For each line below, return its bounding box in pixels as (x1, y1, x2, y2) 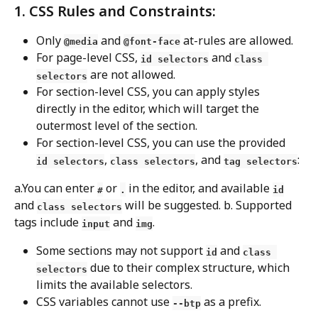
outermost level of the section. (36, 118, 197, 134)
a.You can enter (14, 180, 97, 197)
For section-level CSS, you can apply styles (36, 84, 263, 100)
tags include (14, 214, 82, 231)
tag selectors (224, 155, 297, 167)
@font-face (124, 35, 180, 47)
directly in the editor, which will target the (36, 101, 262, 117)
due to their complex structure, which (87, 260, 292, 276)
